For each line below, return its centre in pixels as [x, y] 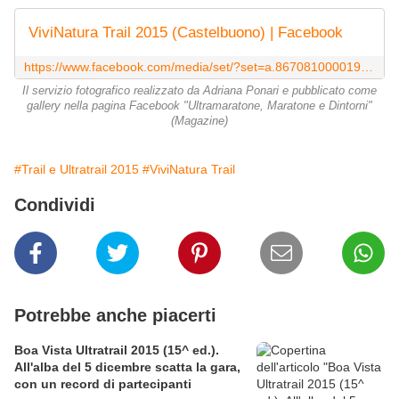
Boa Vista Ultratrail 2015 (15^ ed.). [117, 350]
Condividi [55, 205]
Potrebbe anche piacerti [115, 316]
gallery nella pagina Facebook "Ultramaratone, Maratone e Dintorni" [199, 106]
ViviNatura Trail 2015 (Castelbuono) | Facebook [186, 33]
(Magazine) [199, 122]
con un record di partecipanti [103, 384]
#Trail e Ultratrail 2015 [77, 170]
